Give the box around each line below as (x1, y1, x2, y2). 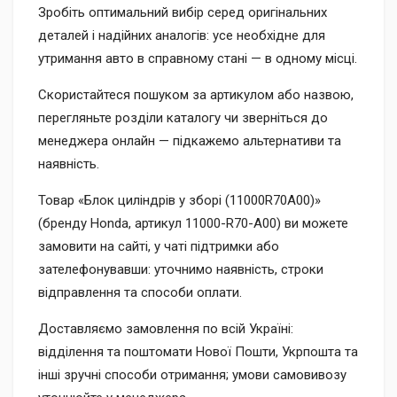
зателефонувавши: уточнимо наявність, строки (38, 261, 323, 277)
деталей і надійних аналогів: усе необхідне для (38, 27, 325, 43)
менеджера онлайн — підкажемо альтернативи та (38, 133, 341, 149)
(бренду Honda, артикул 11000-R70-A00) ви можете (38, 215, 348, 231)
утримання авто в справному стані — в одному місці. (38, 51, 357, 66)
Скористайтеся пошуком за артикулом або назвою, (38, 87, 354, 103)
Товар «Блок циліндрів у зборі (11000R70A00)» (38, 192, 321, 208)
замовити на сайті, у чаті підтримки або (38, 238, 279, 254)
